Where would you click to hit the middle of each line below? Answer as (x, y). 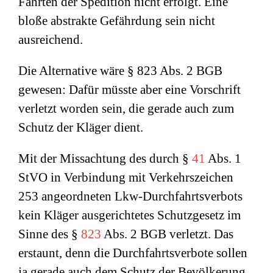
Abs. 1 (223, 158)
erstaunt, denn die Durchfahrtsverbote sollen (133, 253)
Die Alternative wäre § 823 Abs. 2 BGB (120, 71)
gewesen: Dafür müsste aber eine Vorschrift (129, 90)
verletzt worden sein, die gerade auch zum (126, 108)
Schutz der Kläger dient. (81, 127)
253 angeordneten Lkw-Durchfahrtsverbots (130, 196)
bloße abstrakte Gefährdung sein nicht (117, 21)
